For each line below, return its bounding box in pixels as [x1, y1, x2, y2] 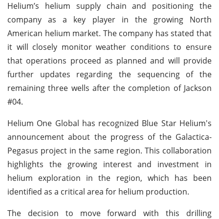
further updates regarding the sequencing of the [7, 68, 212, 80]
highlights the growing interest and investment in [7, 158, 212, 170]
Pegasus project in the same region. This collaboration [7, 145, 212, 156]
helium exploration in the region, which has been [7, 172, 212, 183]
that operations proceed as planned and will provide [7, 55, 212, 66]
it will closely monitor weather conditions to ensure [7, 41, 212, 52]
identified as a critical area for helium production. [7, 186, 189, 197]
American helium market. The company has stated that [7, 27, 212, 39]
